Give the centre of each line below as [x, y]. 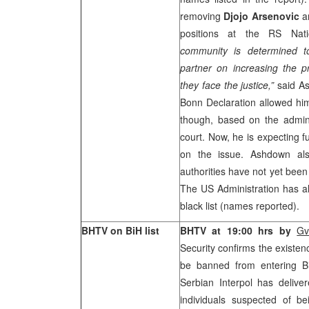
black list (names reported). [240, 206]
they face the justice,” [227, 85]
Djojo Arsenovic [261, 16]
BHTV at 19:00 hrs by [239, 230]
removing [202, 16]
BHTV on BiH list [120, 230]
